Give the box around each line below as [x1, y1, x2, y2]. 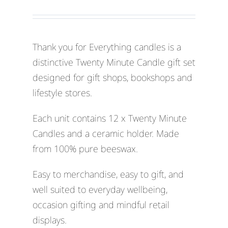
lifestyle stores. [32, 86, 92, 99]
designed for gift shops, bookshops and [32, 71, 192, 83]
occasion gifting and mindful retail [32, 198, 169, 211]
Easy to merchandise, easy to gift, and [32, 167, 184, 180]
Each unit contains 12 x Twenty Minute [32, 111, 187, 124]
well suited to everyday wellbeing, [32, 183, 167, 195]
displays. [32, 213, 67, 226]
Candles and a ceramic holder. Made [32, 127, 179, 139]
